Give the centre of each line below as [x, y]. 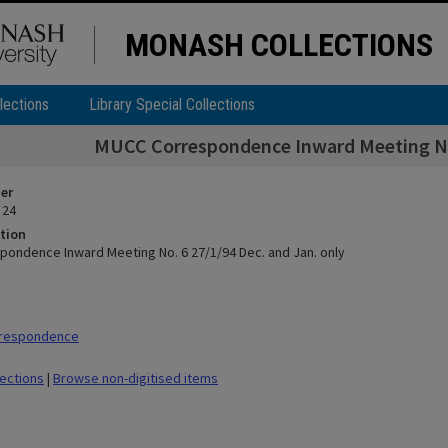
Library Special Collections [172, 104]
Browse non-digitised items [135, 378]
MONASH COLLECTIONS [279, 45]
